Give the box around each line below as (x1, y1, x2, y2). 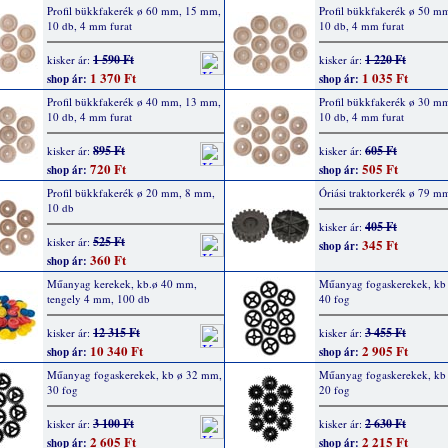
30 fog (47, 382, 78, 397)
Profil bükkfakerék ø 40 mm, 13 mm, (47, 94, 221, 109)
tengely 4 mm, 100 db (47, 291, 150, 306)
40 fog (319, 291, 350, 306)
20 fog (319, 382, 350, 397)
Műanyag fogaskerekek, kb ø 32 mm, (47, 367, 222, 382)
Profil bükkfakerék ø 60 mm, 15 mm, (47, 3, 221, 18)
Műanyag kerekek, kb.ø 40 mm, (47, 276, 197, 291)
